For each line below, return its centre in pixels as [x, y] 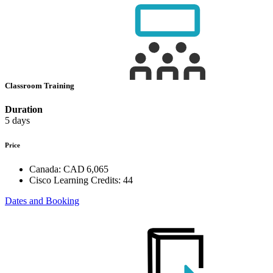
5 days [17, 121]
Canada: [45, 169]
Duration [24, 110]
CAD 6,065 [86, 169]
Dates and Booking [42, 201]
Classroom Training [41, 86]
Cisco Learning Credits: [75, 180]
